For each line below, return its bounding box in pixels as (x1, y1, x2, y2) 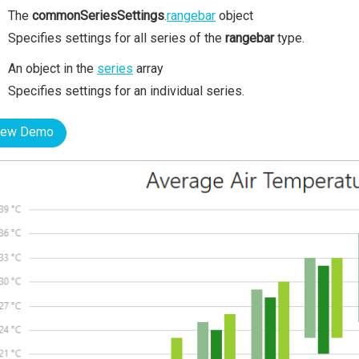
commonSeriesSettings (32, 8, 164, 23)
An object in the (8, 61, 97, 76)
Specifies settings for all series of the (8, 30, 225, 46)
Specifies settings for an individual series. (8, 83, 244, 99)
